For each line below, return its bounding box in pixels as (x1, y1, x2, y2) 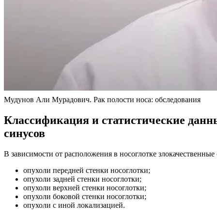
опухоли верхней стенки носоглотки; (23, 183, 146, 192)
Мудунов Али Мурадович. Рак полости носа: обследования (4, 95, 201, 104)
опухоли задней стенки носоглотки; (23, 174, 141, 183)
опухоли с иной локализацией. (23, 201, 125, 209)
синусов (4, 126, 45, 139)
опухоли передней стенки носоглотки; (23, 166, 150, 174)
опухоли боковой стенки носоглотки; (23, 192, 146, 201)
